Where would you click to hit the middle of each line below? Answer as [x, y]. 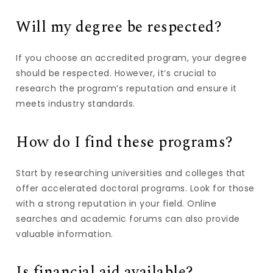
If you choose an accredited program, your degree [132, 58]
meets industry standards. [76, 104]
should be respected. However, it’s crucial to [116, 73]
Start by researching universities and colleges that [131, 173]
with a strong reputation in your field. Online [116, 203]
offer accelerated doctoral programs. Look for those [135, 188]
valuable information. [65, 234]
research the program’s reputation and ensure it [126, 88]
